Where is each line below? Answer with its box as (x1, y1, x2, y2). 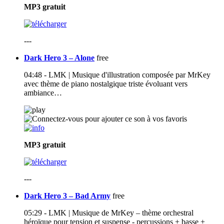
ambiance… (24, 88, 62, 97)
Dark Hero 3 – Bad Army (24, 191, 110, 200)
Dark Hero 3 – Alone (24, 53, 94, 62)
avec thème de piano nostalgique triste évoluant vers (24, 79, 187, 88)
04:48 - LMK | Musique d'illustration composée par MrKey (24, 70, 210, 79)
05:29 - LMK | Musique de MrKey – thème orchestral (24, 208, 193, 217)
